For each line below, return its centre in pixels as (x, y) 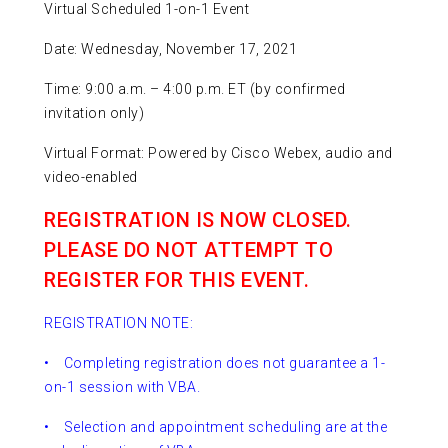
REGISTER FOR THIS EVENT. (176, 280)
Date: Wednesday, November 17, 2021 (170, 49)
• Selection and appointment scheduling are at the (215, 427)
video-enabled (91, 177)
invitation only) (94, 113)
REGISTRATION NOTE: (118, 323)
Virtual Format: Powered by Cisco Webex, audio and (218, 153)
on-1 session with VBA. (122, 387)
